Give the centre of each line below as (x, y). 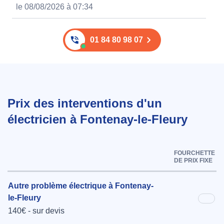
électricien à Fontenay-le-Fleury (97, 119)
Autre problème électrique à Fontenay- (81, 186)
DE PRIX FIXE (193, 161)
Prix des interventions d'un (85, 103)
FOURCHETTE (194, 153)
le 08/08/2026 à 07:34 (54, 7)
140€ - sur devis (36, 211)
